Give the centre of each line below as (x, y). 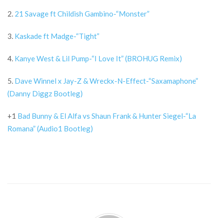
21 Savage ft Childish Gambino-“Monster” (82, 14)
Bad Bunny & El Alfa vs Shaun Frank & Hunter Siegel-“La (107, 116)
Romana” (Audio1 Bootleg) (50, 129)
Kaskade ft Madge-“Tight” (57, 36)
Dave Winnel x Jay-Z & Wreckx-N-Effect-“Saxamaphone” (106, 81)
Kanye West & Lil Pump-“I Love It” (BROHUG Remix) (98, 59)
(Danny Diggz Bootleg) (45, 94)
